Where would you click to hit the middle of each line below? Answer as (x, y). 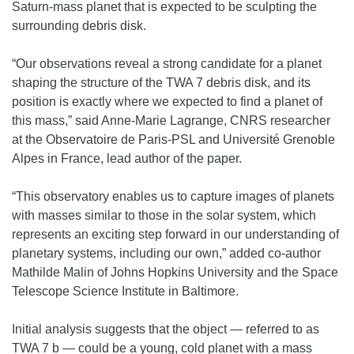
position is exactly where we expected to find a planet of (167, 102)
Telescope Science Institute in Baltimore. (125, 292)
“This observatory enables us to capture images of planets (173, 197)
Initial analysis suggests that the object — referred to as (166, 330)
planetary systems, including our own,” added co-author (166, 254)
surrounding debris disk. (79, 26)
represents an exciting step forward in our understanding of (175, 235)
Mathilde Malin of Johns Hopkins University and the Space (175, 273)
